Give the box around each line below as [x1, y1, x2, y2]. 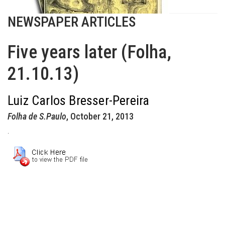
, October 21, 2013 [66, 111, 134, 122]
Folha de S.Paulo [8, 111, 66, 122]
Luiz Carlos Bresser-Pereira [8, 93, 150, 108]
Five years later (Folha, [8, 42, 171, 63]
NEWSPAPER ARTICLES [8, 14, 136, 30]
